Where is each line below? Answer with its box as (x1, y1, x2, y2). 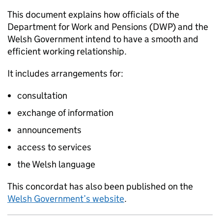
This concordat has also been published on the (7, 181, 193, 192)
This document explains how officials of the (7, 9, 179, 20)
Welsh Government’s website (7, 193, 124, 204)
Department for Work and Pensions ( (7, 21, 153, 32)
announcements (17, 124, 82, 136)
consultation (17, 90, 67, 101)
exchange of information (17, 107, 113, 118)
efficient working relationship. (7, 46, 127, 57)
